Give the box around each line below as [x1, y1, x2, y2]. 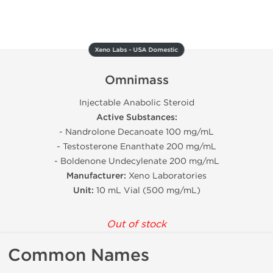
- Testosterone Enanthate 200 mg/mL [57, 141, 216, 152]
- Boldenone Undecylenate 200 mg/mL [54, 156, 219, 166]
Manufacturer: [66, 171, 126, 181]
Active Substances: [96, 112, 177, 122]
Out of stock [107, 218, 166, 230]
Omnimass [104, 73, 169, 88]
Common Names [8, 245, 149, 266]
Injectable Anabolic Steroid [79, 97, 194, 108]
